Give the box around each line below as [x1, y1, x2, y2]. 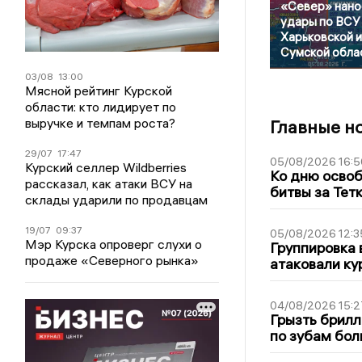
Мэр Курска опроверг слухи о [25, 236, 203, 253]
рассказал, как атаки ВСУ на [25, 175, 193, 192]
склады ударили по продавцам [25, 192, 208, 208]
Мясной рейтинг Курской [25, 82, 173, 99]
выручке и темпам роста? [25, 115, 176, 132]
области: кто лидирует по [25, 99, 177, 116]
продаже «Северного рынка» [25, 252, 200, 269]
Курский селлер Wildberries [25, 159, 187, 176]
